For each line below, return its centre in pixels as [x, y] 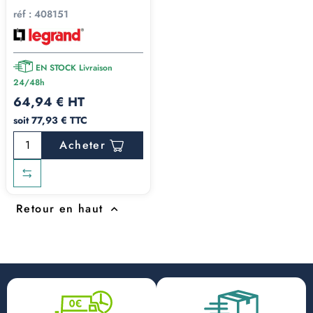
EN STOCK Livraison [74, 68]
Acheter [83, 145]
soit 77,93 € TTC [50, 121]
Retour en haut [60, 209]
